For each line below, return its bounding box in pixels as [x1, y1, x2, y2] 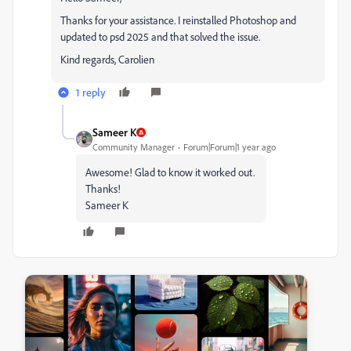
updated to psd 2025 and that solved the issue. [60, 30, 260, 44]
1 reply [76, 85, 106, 100]
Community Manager [92, 141, 175, 154]
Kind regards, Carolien [60, 52, 154, 67]
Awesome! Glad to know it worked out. [85, 165, 257, 179]
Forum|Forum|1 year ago [183, 141, 276, 154]
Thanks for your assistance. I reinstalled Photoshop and [60, 13, 296, 27]
